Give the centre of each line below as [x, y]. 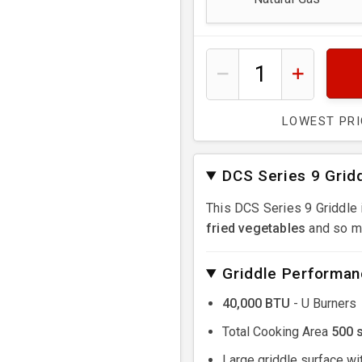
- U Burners [323, 303]
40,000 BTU [256, 303]
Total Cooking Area [277, 331]
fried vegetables [256, 228]
